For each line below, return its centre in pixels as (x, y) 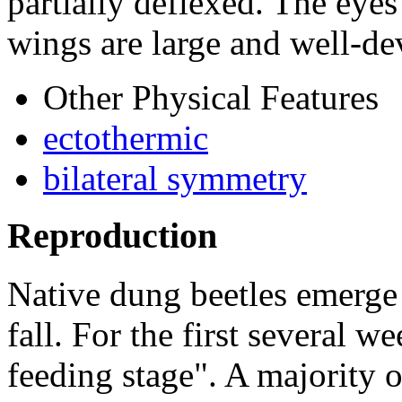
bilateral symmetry (175, 178)
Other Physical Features (211, 97)
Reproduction (112, 236)
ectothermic (126, 137)
